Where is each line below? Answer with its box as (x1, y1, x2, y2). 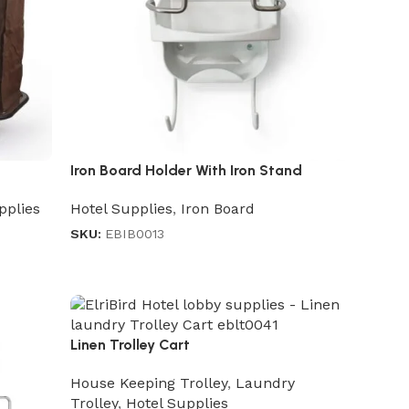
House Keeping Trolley (70, 374, 228, 393)
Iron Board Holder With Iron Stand (70, 162, 303, 180)
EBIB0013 (105, 226, 165, 242)
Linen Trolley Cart (70, 336, 191, 354)
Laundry (236, 374, 296, 393)
